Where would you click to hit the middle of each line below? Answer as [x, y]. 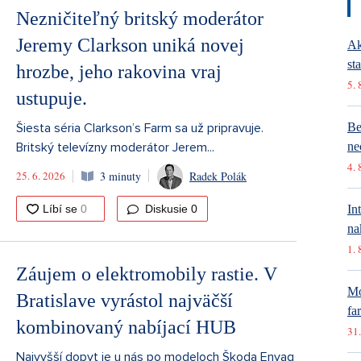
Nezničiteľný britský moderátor [140, 18]
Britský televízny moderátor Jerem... [115, 147]
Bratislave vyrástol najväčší [124, 300]
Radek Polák [218, 176]
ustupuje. [52, 98]
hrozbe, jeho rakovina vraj [119, 71]
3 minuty [120, 176]
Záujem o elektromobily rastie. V [147, 274]
